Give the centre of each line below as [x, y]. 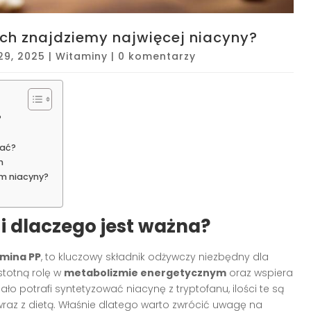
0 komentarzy [157, 56]
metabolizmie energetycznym [145, 272]
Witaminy [82, 56]
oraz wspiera [260, 272]
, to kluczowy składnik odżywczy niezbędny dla [155, 257]
